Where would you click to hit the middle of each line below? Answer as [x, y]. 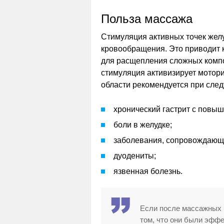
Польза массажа [147, 19]
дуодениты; [135, 156]
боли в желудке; [143, 125]
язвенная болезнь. [148, 171]
